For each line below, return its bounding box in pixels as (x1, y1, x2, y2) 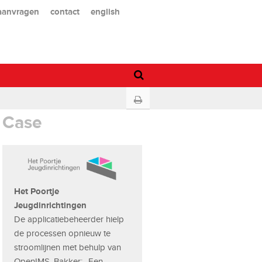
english (90, 6, 120, 16)
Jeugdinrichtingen (14, 199, 87, 210)
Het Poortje (14, 185, 60, 196)
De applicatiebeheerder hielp (14, 214, 125, 224)
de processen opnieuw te (14, 228, 111, 238)
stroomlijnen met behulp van (14, 242, 122, 252)
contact (50, 6, 80, 16)
